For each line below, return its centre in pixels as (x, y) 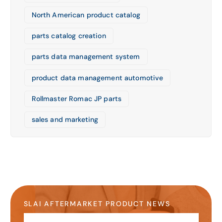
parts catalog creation (69, 35)
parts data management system (86, 57)
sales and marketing (65, 120)
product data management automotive (97, 78)
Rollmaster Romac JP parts (77, 98)
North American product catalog (86, 15)
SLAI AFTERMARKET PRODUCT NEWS (97, 204)
